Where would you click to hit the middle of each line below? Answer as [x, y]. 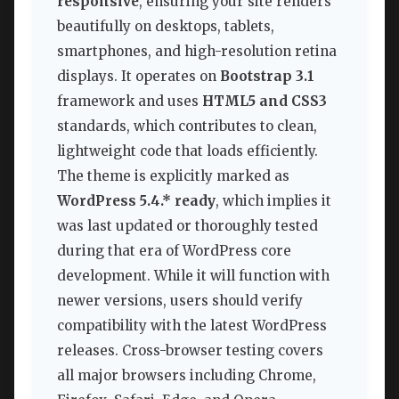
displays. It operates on [138, 76]
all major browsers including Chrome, [187, 375]
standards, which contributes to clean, [187, 126]
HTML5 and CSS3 [265, 101]
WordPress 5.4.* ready [136, 200]
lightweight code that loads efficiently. [187, 151]
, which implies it [273, 200]
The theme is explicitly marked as [173, 175]
